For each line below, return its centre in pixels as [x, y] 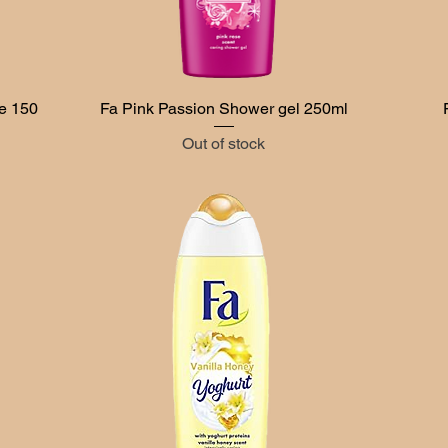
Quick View [223, 106]
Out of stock [224, 143]
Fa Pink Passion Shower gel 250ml [223, 108]
